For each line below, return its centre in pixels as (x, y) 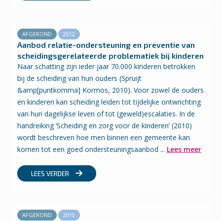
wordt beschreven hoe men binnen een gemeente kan (104, 137)
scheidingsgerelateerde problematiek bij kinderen (110, 55)
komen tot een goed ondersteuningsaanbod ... (92, 149)
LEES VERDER (51, 174)
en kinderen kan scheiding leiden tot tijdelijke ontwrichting (109, 102)
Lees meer (184, 149)
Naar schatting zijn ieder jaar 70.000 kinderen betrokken (106, 66)
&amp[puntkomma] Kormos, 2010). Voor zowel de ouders (110, 90)
